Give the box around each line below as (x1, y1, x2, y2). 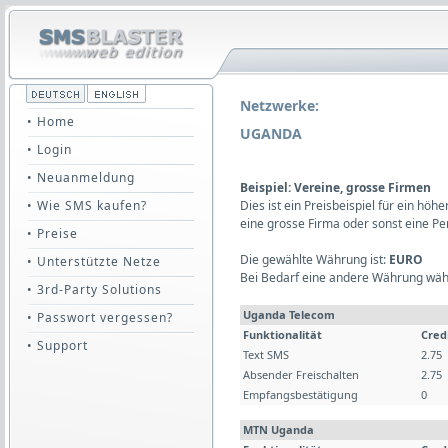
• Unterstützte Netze (27, 253, 161, 270)
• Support (27, 337, 88, 354)
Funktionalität (243, 327, 322, 342)
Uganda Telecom (243, 307, 335, 322)
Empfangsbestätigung (243, 387, 358, 402)
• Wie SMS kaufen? (27, 197, 147, 214)
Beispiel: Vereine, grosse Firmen (240, 179, 431, 196)
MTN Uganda (243, 422, 314, 437)
